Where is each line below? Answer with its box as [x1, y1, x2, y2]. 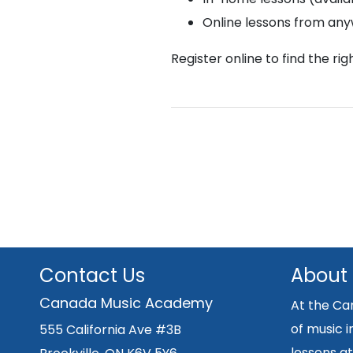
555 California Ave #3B [39, 321, 181, 340]
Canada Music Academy [39, 293, 213, 314]
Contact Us [39, 262, 145, 289]
